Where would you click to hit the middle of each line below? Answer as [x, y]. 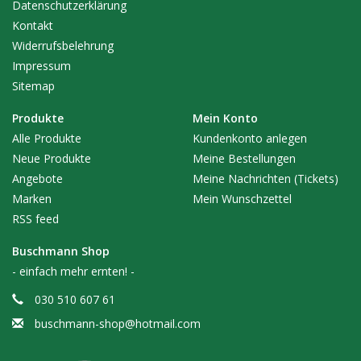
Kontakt [33, 25]
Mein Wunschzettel [242, 198]
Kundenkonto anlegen [250, 138]
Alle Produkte [47, 138]
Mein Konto [225, 118]
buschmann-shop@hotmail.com [118, 323]
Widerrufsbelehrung [63, 45]
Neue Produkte [52, 158]
